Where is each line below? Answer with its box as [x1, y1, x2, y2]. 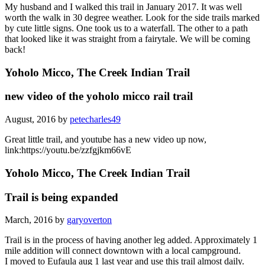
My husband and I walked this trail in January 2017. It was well [5, 2, 242, 12]
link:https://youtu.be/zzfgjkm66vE [5, 145, 131, 156]
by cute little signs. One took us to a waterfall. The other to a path [5, 23, 248, 34]
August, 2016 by [5, 114, 70, 125]
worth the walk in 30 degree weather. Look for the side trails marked [5, 12, 260, 23]
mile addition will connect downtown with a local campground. [5, 245, 241, 256]
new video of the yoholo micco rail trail [5, 90, 193, 103]
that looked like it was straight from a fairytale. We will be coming [5, 34, 250, 44]
